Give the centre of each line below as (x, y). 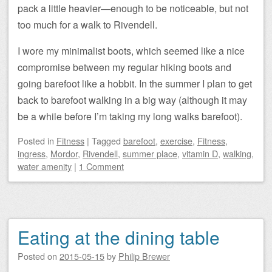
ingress (32, 154)
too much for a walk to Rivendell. (87, 25)
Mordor (64, 154)
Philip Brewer (144, 256)
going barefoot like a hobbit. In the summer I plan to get (135, 84)
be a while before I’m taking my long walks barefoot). (130, 117)
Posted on (39, 256)
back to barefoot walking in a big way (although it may (132, 100)
